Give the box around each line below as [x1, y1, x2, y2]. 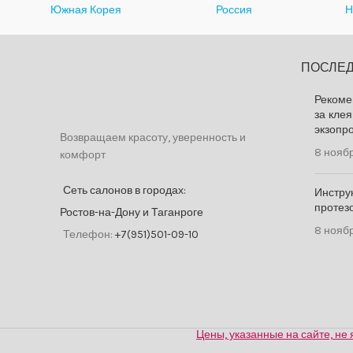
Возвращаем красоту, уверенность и [60, 131, 246, 144]
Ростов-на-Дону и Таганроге [60, 206, 203, 219]
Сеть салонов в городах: [63, 184, 186, 197]
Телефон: [63, 228, 115, 241]
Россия [215, 3, 252, 17]
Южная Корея [50, 3, 121, 17]
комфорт [60, 148, 106, 162]
